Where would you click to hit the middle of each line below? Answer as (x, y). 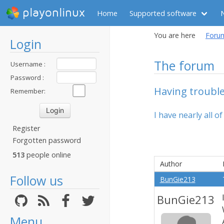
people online (48, 155)
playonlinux (54, 13)
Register (26, 128)
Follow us (36, 180)
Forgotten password (47, 140)
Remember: (28, 91)
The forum (184, 65)
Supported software (163, 13)
